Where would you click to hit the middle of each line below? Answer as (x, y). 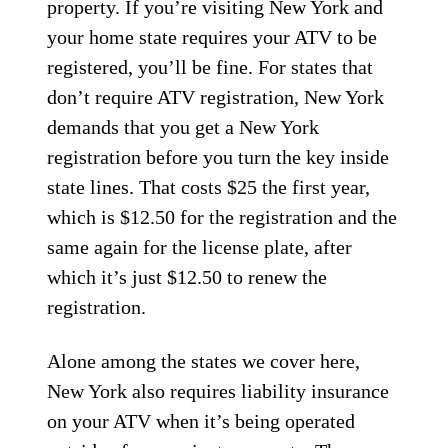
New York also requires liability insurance (218, 391)
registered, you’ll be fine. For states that (210, 67)
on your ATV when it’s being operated (201, 421)
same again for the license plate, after (200, 247)
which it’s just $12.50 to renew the (187, 277)
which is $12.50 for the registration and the (222, 217)
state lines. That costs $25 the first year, (209, 187)
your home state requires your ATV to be (212, 37)
